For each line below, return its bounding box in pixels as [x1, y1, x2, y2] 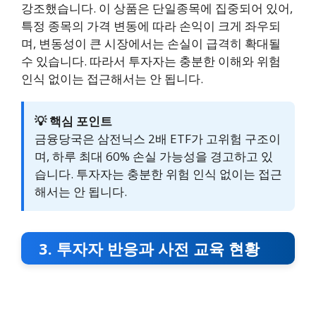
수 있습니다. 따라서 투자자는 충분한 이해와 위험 [21, 52, 281, 69]
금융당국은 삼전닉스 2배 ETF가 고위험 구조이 [35, 130, 281, 147]
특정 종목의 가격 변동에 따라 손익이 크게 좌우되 [21, 17, 281, 34]
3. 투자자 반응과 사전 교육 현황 [39, 237, 260, 259]
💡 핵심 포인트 [35, 112, 112, 129]
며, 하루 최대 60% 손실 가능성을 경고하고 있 [35, 147, 273, 164]
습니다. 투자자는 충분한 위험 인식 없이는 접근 [35, 165, 282, 182]
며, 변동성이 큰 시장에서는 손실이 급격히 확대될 [21, 35, 281, 51]
